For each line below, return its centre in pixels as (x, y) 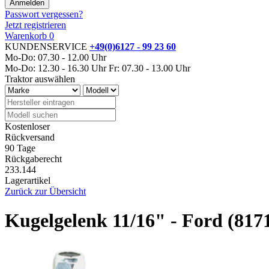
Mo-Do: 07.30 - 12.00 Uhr (56, 57)
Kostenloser (27, 126)
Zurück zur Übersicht (45, 191)
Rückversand (30, 137)
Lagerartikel (28, 180)
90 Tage (20, 148)
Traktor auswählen (40, 79)
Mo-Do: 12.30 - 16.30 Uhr (56, 68)
